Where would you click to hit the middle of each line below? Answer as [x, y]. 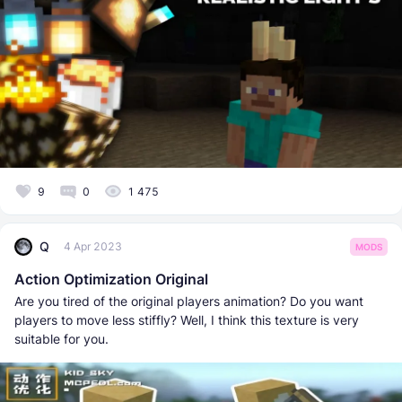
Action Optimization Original [111, 279]
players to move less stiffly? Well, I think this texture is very [187, 319]
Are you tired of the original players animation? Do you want [189, 301]
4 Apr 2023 [93, 247]
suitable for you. [61, 338]
